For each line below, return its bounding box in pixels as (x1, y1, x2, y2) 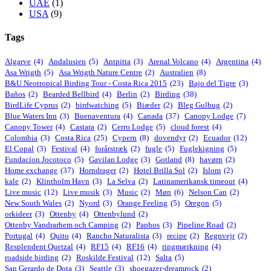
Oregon (185, 198, 209, 208)
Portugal (5, 231, 33, 241)
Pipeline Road (177, 220, 224, 230)
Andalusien (48, 57, 86, 67)
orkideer (5, 209, 32, 219)
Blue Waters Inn (5, 111, 57, 121)
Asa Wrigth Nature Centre (59, 68, 142, 77)
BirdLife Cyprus (5, 100, 58, 110)
